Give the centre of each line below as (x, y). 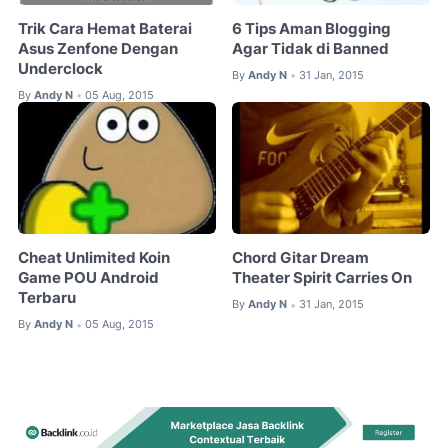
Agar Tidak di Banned (311, 48)
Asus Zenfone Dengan (98, 48)
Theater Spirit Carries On (322, 278)
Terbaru (47, 298)
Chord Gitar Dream (301, 258)
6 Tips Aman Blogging (312, 28)
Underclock (60, 68)
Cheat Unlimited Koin (94, 258)
